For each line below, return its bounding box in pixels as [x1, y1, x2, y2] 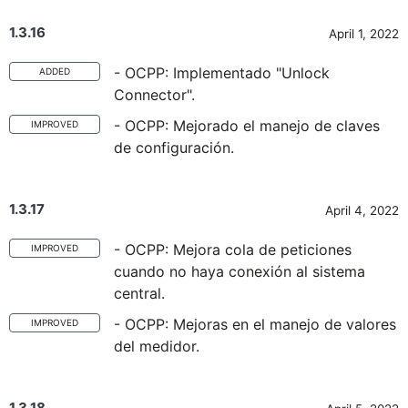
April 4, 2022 [325, 203, 399, 218]
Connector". [114, 86, 195, 104]
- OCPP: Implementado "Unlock [114, 64, 330, 82]
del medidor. [114, 337, 199, 355]
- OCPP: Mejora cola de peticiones [114, 240, 352, 259]
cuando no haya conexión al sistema [114, 262, 365, 280]
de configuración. [114, 138, 234, 157]
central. [114, 284, 165, 302]
